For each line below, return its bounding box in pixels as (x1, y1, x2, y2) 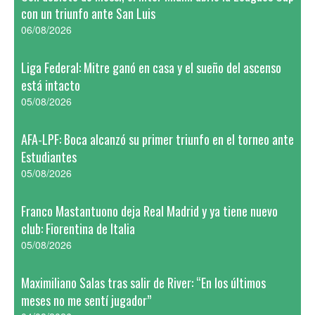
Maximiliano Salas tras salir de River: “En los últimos (21, 274, 266, 292)
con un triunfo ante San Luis (21, 4, 155, 22)
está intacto (21, 76, 80, 94)
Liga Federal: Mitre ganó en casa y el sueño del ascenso (21, 58, 281, 77)
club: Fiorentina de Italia (21, 219, 135, 238)
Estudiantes (21, 148, 77, 166)
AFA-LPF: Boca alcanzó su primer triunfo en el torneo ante (21, 130, 294, 148)
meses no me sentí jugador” (21, 291, 151, 309)
